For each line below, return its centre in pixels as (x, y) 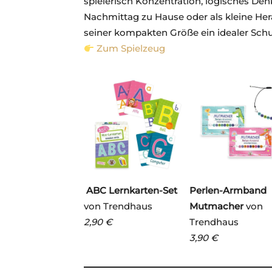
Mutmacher (216, 206)
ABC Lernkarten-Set (131, 191)
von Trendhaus (118, 206)
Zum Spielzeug (131, 49)
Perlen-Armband (228, 191)
